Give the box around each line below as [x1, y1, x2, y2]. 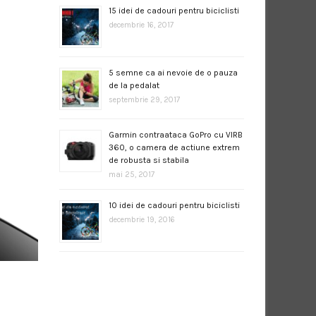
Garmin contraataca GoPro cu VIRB [108, 130, 243, 140]
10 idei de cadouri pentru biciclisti [108, 200, 240, 210]
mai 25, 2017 [108, 170, 154, 179]
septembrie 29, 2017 [108, 95, 180, 104]
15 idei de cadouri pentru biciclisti [108, 6, 239, 16]
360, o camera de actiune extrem [108, 142, 240, 152]
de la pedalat [108, 80, 159, 90]
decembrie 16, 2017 [108, 20, 174, 30]
